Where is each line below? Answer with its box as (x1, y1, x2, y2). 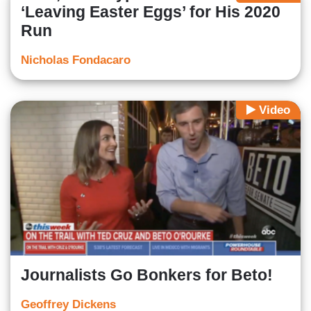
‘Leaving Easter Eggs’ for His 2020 (21, 3, 280, 22)
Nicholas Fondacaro (21, 53, 131, 67)
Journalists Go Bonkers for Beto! (21, 266, 273, 285)
